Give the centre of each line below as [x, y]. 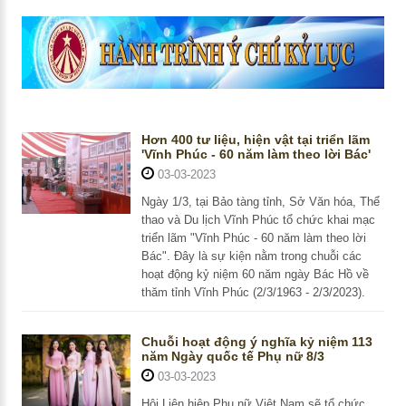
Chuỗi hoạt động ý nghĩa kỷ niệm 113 [256, 342]
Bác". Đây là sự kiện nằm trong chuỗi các [251, 256]
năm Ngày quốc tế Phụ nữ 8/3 [232, 357]
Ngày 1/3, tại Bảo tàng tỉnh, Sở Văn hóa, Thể [260, 202]
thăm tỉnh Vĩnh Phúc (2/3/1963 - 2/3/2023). [253, 293]
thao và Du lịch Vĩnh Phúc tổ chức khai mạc [258, 220]
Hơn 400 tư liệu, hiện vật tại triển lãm [255, 140]
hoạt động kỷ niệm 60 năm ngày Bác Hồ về [255, 275]
